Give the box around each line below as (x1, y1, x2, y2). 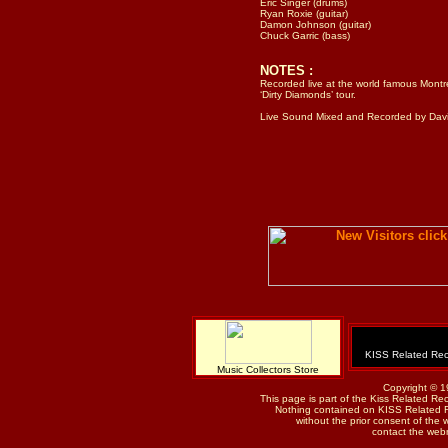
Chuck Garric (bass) (260, 30, 350, 41)
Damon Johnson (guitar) (260, 19, 374, 30)
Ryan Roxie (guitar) (260, 8, 348, 19)
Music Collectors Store (217, 364, 319, 375)
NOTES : (260, 63, 313, 78)
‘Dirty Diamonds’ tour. (260, 89, 356, 100)
